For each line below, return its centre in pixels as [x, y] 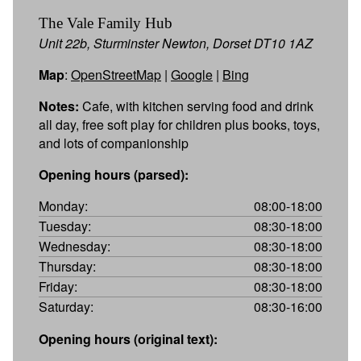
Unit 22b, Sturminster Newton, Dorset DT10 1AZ [176, 43]
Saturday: [66, 306]
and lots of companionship [114, 143]
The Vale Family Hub [106, 23]
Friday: [58, 286]
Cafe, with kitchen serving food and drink [196, 106]
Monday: [63, 205]
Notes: [59, 106]
